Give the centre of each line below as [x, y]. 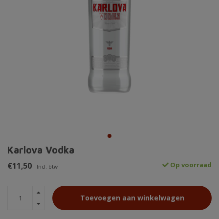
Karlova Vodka [41, 150]
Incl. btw [47, 167]
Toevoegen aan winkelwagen [132, 198]
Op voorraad [190, 165]
